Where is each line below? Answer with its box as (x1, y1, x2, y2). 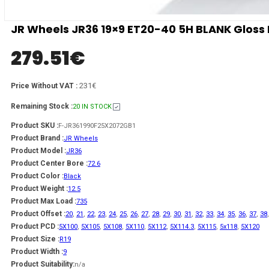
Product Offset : (11, 210, 65, 219)
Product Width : (11, 247, 63, 256)
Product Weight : (11, 184, 68, 193)
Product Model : (11, 147, 66, 156)
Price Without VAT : (11, 82, 79, 91)
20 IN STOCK (73, 103, 112, 111)
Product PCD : (11, 222, 59, 231)
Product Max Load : (11, 197, 76, 206)
